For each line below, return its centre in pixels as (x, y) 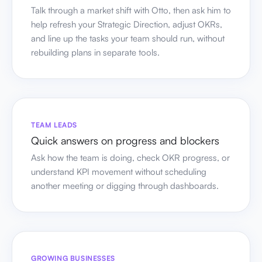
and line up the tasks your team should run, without (128, 38)
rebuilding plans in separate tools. (95, 52)
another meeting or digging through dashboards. (125, 185)
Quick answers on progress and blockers (125, 140)
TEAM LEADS (54, 125)
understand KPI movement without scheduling (119, 171)
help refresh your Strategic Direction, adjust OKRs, (127, 24)
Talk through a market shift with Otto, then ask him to (131, 10)
